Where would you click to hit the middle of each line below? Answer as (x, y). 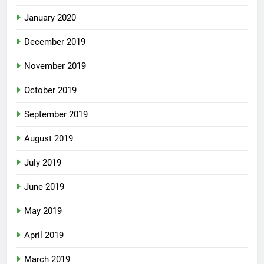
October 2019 (50, 90)
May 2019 (43, 211)
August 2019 (49, 139)
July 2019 (43, 163)
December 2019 (55, 42)
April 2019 (44, 235)
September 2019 (56, 115)
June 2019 (44, 187)
